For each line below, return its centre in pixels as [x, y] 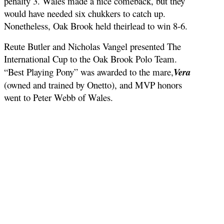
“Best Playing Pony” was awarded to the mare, [89, 71]
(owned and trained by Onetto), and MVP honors [93, 84]
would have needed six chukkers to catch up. [85, 13]
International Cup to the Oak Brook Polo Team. [93, 58]
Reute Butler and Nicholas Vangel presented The [92, 46]
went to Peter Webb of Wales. [58, 97]
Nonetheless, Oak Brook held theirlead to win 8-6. [97, 25]
